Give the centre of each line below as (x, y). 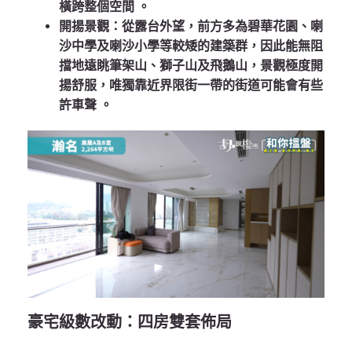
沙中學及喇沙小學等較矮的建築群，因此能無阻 (191, 46)
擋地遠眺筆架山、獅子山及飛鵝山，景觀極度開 (191, 65)
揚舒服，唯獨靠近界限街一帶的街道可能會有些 (191, 85)
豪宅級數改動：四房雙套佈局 (130, 322)
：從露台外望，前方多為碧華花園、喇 (216, 26)
